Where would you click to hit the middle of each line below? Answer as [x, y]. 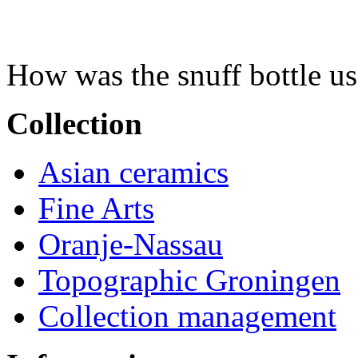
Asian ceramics [133, 173]
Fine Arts [96, 209]
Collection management [187, 316]
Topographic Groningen [189, 280]
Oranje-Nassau [131, 245]
